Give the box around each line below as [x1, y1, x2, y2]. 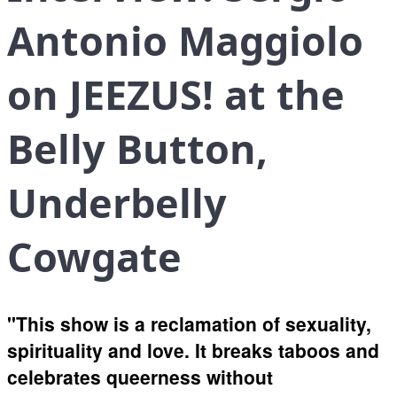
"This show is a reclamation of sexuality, [7, 310, 371, 338]
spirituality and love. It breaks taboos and [7, 337, 379, 364]
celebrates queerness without [7, 363, 273, 391]
